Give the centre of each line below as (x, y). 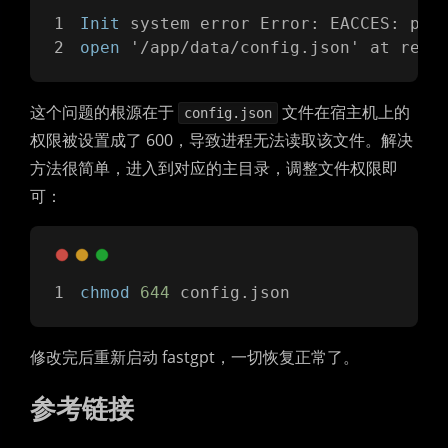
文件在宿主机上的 (344, 112)
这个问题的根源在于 (104, 112)
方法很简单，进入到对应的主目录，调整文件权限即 (214, 168)
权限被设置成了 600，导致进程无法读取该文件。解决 (221, 140)
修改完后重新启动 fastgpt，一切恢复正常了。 (194, 357)
